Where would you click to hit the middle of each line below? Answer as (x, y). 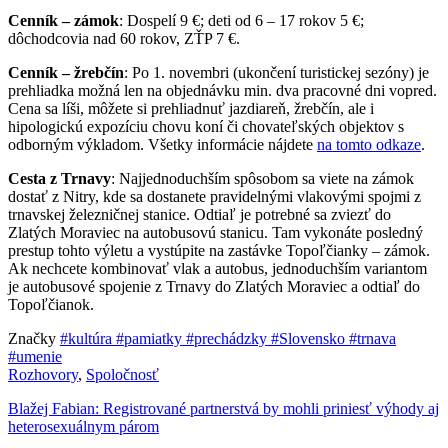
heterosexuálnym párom (83, 427)
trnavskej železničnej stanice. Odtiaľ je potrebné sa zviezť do (199, 215)
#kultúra (88, 339)
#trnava (372, 339)
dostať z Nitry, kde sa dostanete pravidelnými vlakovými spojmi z (214, 197)
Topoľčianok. (51, 305)
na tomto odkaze (369, 145)
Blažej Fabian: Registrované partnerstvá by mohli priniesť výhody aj (223, 409)
